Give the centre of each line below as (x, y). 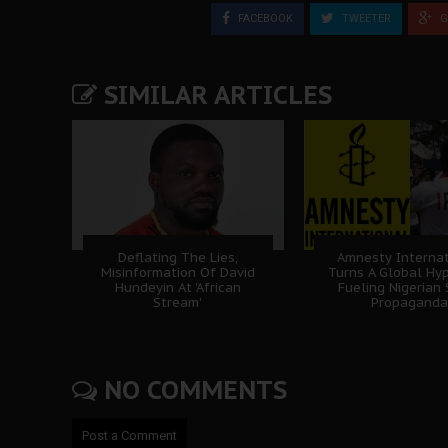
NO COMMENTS (192, 389)
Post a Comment (129, 435)
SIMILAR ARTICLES (214, 94)
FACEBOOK (264, 18)
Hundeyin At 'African (177, 287)
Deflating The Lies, (177, 257)
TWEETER (365, 18)
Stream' (178, 302)
